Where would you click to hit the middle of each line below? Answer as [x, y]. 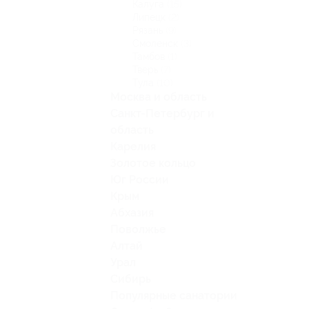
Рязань [149, 30]
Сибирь [131, 279]
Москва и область [159, 97]
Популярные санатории [174, 296]
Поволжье [138, 229]
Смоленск [157, 43]
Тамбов [150, 57]
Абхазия [132, 213]
